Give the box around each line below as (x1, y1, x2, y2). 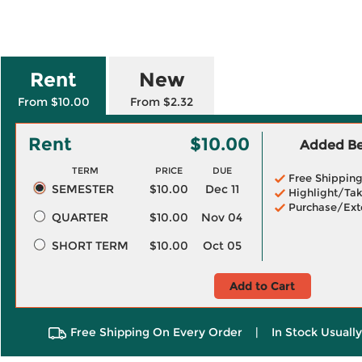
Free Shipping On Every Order (69, 325, 242, 339)
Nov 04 (201, 210, 242, 225)
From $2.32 (130, 95, 193, 109)
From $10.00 (17, 95, 90, 109)
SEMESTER (51, 182, 114, 196)
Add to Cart (229, 279, 295, 293)
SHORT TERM (51, 238, 128, 253)
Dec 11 (204, 182, 239, 196)
